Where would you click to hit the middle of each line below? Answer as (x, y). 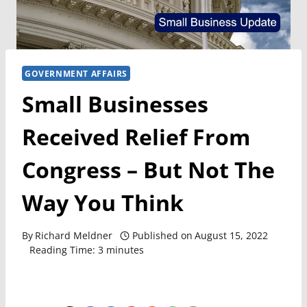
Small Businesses (115, 103)
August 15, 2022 (231, 236)
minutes (125, 250)
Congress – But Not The (148, 169)
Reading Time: (62, 250)
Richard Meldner (74, 236)
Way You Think (103, 202)
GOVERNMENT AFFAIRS (76, 73)
